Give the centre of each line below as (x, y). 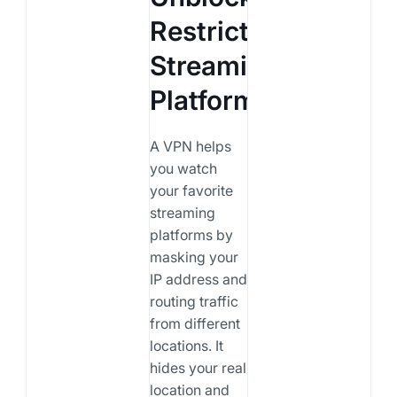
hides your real (198, 368)
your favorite (191, 191)
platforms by (191, 235)
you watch (183, 169)
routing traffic (194, 302)
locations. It (186, 346)
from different (195, 324)
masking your (194, 257)
